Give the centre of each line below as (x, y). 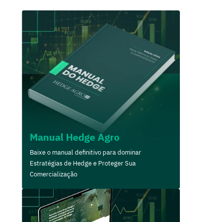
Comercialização (54, 174)
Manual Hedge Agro (75, 137)
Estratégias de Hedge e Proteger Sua (83, 164)
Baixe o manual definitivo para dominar (86, 153)
